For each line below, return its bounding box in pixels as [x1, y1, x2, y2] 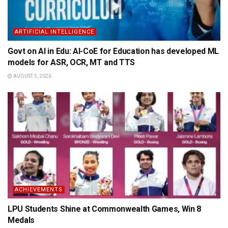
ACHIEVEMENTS [15, 186, 63, 193]
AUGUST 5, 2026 [12, 73, 51, 79]
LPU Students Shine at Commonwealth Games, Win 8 [8, 204, 201, 214]
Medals [8, 215, 35, 225]
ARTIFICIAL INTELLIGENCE [15, 28, 94, 35]
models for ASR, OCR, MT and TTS [8, 58, 135, 67]
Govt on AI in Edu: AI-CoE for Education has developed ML [8, 46, 219, 56]
